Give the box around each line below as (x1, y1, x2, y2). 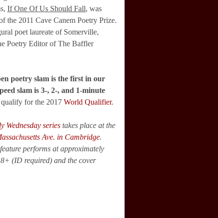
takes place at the (60, 121, 115, 129)
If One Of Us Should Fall (7, 4, 86, 13)
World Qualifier (64, 98, 111, 106)
